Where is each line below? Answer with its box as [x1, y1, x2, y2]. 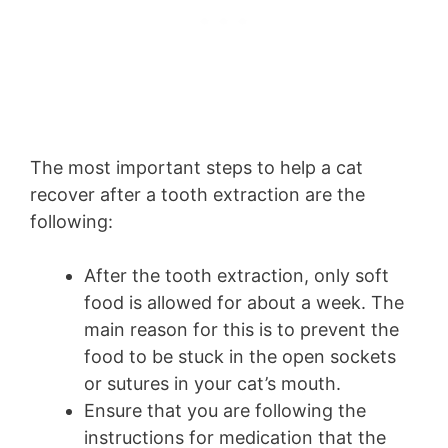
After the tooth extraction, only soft [84, 264, 389, 286]
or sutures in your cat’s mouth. [84, 372, 346, 394]
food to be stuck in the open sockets [84, 345, 396, 367]
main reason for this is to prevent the [84, 318, 399, 340]
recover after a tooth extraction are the [30, 183, 365, 205]
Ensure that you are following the [84, 399, 366, 421]
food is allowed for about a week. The [84, 291, 404, 313]
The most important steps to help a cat [30, 156, 363, 178]
